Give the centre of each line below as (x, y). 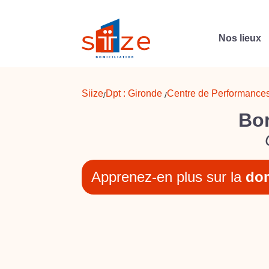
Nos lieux (240, 38)
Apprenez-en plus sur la (168, 177)
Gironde (145, 93)
